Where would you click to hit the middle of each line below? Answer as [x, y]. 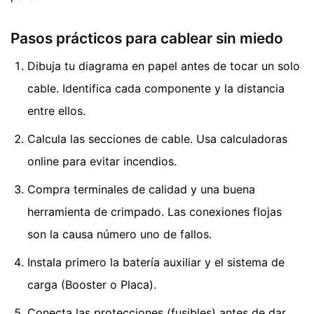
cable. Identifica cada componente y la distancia [156, 89]
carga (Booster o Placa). [92, 285]
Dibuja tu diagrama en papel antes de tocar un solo [164, 66]
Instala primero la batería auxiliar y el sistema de [156, 262]
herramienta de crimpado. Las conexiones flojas [155, 212]
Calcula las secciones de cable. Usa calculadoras [157, 139]
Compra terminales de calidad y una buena [141, 190]
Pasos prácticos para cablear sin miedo [147, 38]
